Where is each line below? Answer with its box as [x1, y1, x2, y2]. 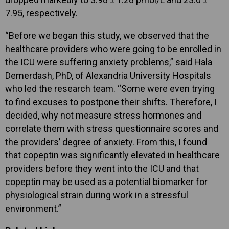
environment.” [5, 202, 61, 214]
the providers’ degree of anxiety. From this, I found [5, 136, 207, 147]
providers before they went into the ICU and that [5, 163, 199, 174]
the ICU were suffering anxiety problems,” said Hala [5, 56, 212, 67]
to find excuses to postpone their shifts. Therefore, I [5, 96, 217, 107]
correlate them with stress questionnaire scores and [5, 123, 218, 134]
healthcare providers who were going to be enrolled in [5, 43, 221, 54]
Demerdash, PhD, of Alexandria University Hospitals [5, 70, 211, 81]
